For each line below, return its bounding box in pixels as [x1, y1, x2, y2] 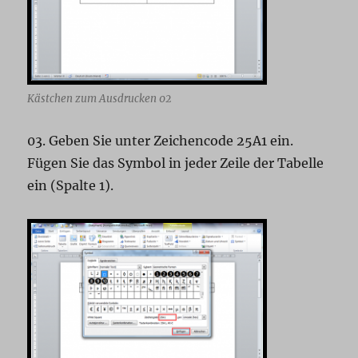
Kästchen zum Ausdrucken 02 [27, 92, 173, 106]
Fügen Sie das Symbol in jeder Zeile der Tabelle [27, 155, 324, 172]
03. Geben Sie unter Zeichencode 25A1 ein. [27, 133, 294, 149]
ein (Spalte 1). [27, 177, 114, 194]
